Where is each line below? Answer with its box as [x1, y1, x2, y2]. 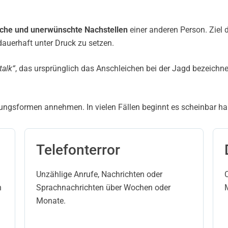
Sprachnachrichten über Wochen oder [36, 183, 170, 192]
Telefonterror [36, 141, 120, 158]
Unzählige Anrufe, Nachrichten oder [36, 169, 162, 179]
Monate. [36, 196, 66, 206]
